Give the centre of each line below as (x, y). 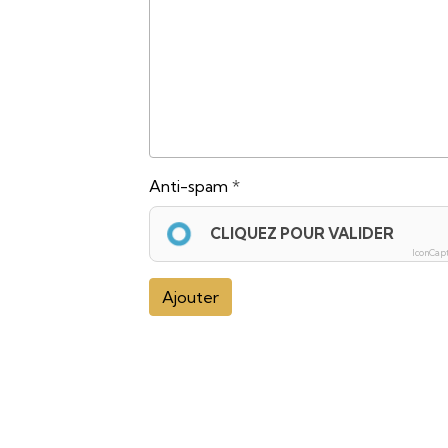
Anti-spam (189, 185)
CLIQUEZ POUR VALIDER (302, 233)
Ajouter (191, 296)
